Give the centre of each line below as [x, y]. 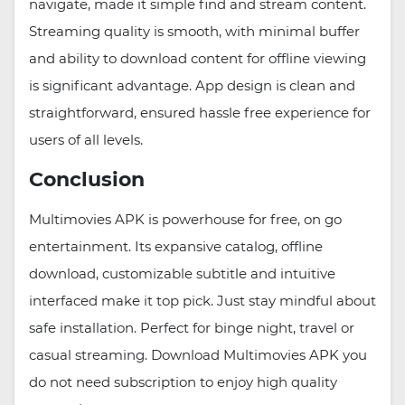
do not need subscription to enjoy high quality [183, 382]
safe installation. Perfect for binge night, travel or [192, 328]
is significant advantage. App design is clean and [192, 86]
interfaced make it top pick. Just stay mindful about [202, 301]
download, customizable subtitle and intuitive [182, 274]
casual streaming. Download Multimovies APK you [198, 355]
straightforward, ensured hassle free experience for [200, 113]
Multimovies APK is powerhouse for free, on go [185, 220]
